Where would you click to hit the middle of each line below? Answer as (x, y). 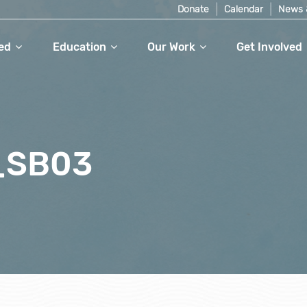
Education (79, 47)
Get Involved (270, 47)
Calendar (244, 9)
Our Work (171, 47)
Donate (193, 9)
